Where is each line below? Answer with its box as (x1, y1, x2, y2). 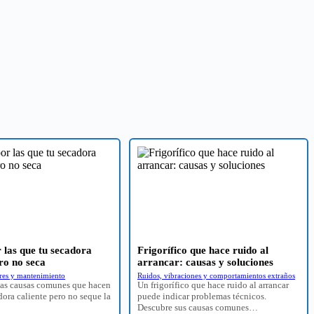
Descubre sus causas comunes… (137, 301, 258, 313)
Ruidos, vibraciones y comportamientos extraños (137, 271, 295, 280)
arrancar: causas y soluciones (137, 256, 273, 268)
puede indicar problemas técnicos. (137, 290, 266, 301)
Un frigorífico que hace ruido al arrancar (137, 279, 289, 290)
